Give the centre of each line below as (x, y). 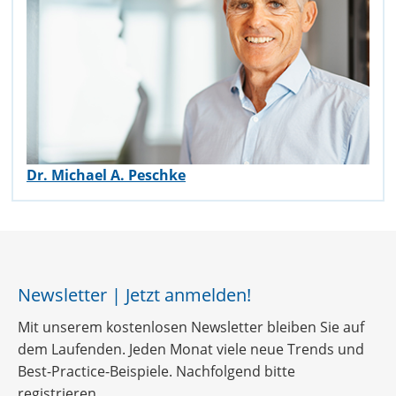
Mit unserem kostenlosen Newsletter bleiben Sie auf (191, 327)
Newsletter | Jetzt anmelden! (134, 294)
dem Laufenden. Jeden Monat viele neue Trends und (191, 350)
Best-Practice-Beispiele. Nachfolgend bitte (156, 372)
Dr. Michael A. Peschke (106, 175)
